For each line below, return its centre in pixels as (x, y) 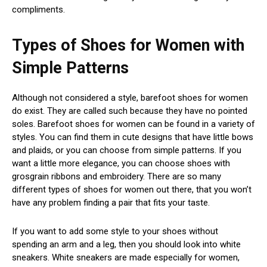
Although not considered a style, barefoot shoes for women (130, 98)
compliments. (38, 10)
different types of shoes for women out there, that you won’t (132, 190)
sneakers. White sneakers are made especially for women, (126, 258)
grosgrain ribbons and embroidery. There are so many (117, 177)
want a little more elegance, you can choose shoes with (121, 164)
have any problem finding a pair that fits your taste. (111, 203)
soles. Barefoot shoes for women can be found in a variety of (133, 124)
